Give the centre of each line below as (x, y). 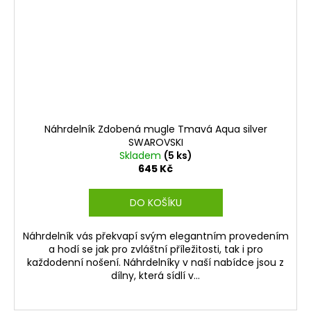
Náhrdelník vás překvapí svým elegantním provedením (155, 236)
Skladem (141, 156)
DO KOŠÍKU (155, 203)
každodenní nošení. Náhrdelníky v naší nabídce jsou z (155, 263)
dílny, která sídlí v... (155, 276)
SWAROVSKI (155, 143)
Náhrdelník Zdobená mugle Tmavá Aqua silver (155, 129)
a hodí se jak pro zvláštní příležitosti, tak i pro (155, 250)
